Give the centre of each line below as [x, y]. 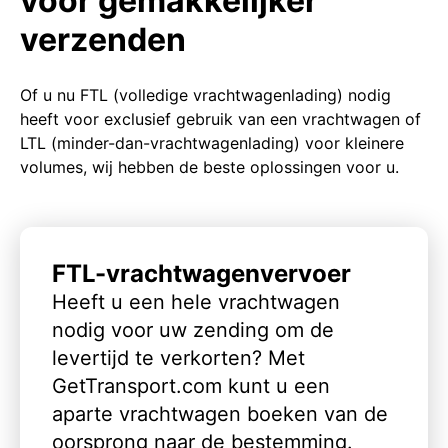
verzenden [103, 39]
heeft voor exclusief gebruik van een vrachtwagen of [220, 118]
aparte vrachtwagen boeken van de [220, 413]
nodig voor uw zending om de [193, 329]
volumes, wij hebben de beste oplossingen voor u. [209, 166]
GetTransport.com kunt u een [191, 385]
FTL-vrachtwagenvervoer [201, 273]
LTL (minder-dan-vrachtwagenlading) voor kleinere [212, 142]
